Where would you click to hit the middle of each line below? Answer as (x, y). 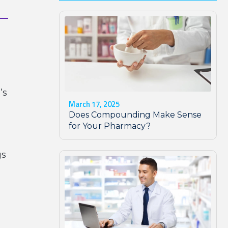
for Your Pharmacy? (110, 126)
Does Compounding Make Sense (135, 115)
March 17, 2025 (94, 104)
